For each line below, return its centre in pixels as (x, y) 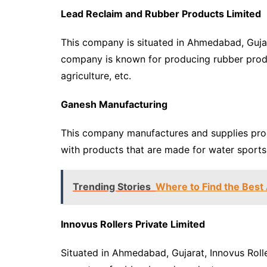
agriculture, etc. (97, 76)
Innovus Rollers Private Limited (133, 224)
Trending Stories (112, 187)
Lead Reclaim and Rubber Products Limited (161, 14)
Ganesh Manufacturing (114, 104)
